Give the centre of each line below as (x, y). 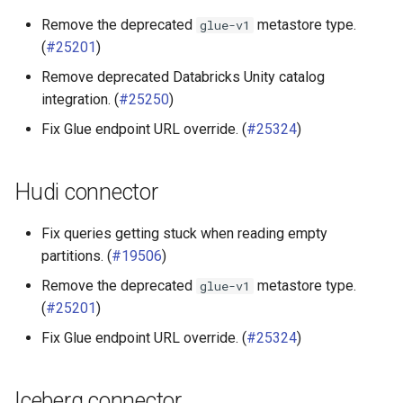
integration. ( (80, 99)
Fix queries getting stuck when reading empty (184, 233)
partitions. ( (76, 256)
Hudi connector (86, 192)
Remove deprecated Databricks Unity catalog (183, 77)
